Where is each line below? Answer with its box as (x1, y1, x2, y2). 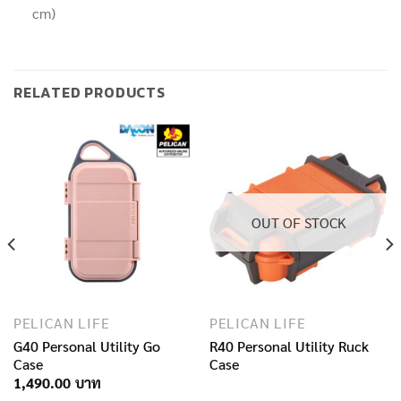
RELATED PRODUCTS (13, 81, 166, 104)
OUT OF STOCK (251, 213, 346, 233)
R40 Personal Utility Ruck (209, 336, 369, 355)
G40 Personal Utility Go (13, 336, 160, 355)
